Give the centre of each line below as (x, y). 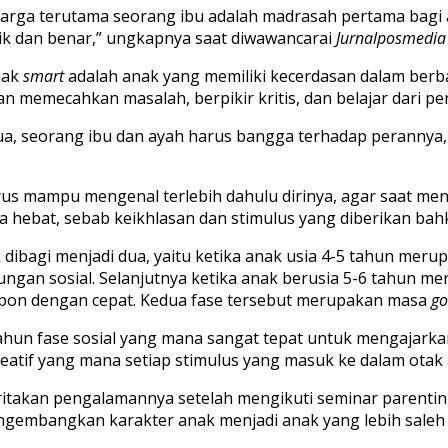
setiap (148, 360)
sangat (233, 338)
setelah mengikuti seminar (280, 398)
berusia (312, 278)
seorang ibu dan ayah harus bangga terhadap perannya (232, 136)
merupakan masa (359, 300)
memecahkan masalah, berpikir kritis (155, 98)
